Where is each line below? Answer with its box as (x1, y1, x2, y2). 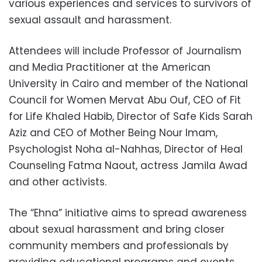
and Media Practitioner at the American (9, 60, 211, 75)
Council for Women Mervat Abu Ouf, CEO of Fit (9, 93, 241, 108)
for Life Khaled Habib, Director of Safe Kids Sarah (9, 109, 253, 124)
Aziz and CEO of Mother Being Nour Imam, (9, 126, 218, 140)
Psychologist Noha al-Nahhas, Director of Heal (9, 142, 243, 157)
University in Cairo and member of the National (9, 77, 248, 91)
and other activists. (9, 175, 106, 189)
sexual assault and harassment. (9, 13, 171, 27)
